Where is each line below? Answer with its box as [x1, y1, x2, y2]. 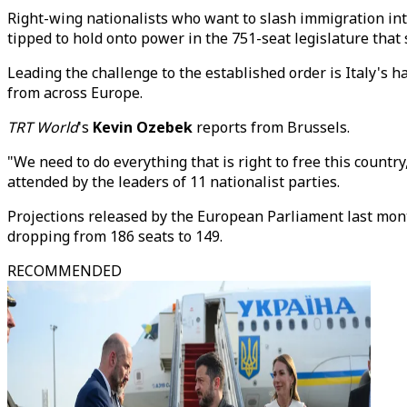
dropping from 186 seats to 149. [7, 226, 223, 246]
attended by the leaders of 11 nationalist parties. [7, 172, 340, 192]
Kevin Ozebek [93, 117, 193, 137]
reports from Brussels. [193, 117, 350, 137]
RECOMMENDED [7, 261, 122, 281]
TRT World [7, 117, 78, 137]
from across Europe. [7, 83, 143, 103]
